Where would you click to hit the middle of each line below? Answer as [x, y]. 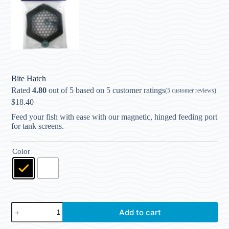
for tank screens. [38, 126]
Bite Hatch [29, 79]
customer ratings [138, 90]
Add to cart [140, 212]
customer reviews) [193, 90]
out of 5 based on [77, 90]
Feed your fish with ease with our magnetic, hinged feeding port [114, 117]
